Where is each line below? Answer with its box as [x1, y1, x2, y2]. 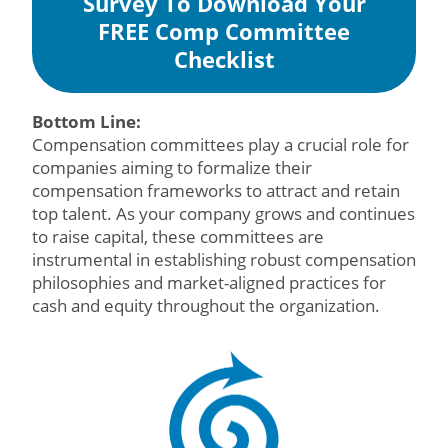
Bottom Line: [32, 110, 145, 133]
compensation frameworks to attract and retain [32, 179, 400, 202]
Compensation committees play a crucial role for [32, 133, 409, 156]
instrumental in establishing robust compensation [32, 248, 416, 271]
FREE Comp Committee [98, 16, 350, 46]
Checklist [173, 44, 275, 74]
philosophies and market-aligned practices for [32, 271, 386, 294]
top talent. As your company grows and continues [32, 202, 415, 225]
